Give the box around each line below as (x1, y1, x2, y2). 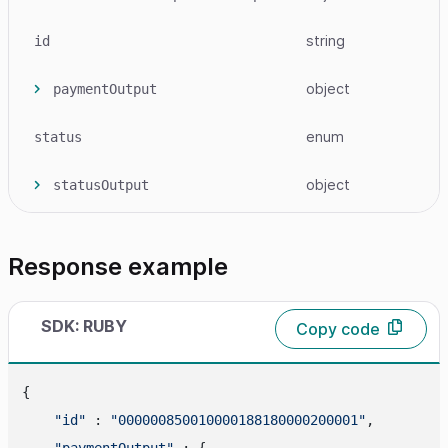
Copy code (296, 319, 380, 340)
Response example (8, 251, 228, 281)
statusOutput (53, 176, 149, 193)
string (306, 31, 345, 49)
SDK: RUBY (41, 315, 127, 336)
